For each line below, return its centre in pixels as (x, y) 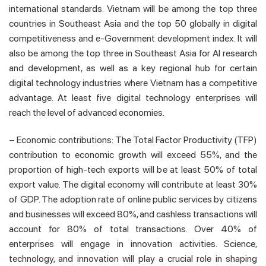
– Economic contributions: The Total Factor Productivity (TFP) (133, 140)
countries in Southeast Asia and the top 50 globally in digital (133, 24)
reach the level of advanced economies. (87, 113)
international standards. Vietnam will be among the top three (133, 9)
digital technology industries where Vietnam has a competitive (133, 83)
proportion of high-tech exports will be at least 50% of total (133, 170)
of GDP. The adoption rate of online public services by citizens (133, 199)
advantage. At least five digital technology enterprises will (133, 98)
